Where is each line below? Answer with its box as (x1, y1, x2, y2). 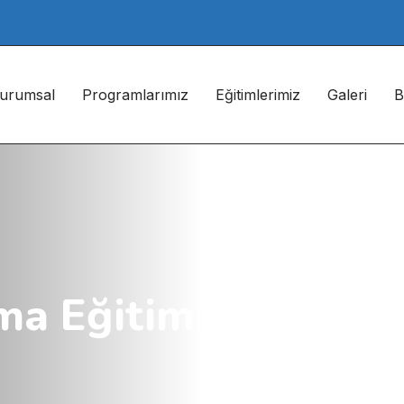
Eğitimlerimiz (215, 85, 300, 104)
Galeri (326, 85, 367, 104)
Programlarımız (81, 85, 188, 104)
